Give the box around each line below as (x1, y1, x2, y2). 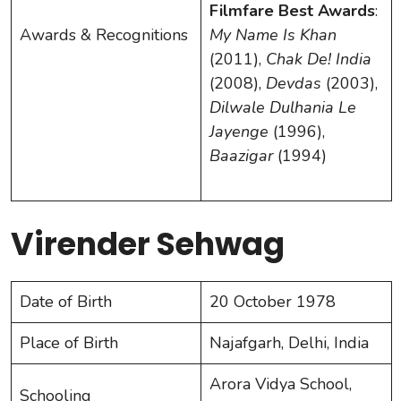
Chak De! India (266, 47, 371, 70)
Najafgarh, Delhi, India (209, 331, 369, 354)
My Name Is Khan (209, 23, 337, 46)
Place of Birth (20, 331, 118, 354)
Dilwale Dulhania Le (209, 96, 356, 118)
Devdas (266, 72, 321, 94)
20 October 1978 (209, 290, 336, 312)
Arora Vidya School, (209, 372, 352, 395)
